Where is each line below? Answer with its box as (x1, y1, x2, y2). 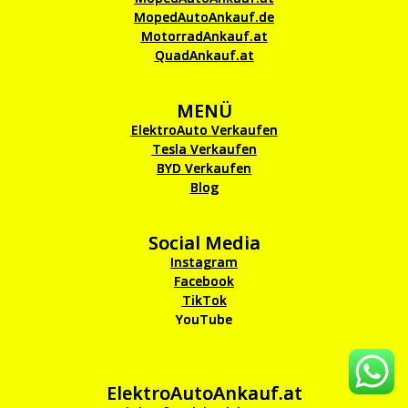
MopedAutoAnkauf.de (134, 8, 274, 26)
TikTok (181, 291, 227, 310)
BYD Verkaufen (157, 159, 251, 178)
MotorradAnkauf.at (140, 27, 268, 46)
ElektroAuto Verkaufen (130, 121, 278, 139)
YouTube (176, 311, 232, 329)
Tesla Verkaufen (151, 140, 257, 158)
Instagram (170, 253, 238, 271)
